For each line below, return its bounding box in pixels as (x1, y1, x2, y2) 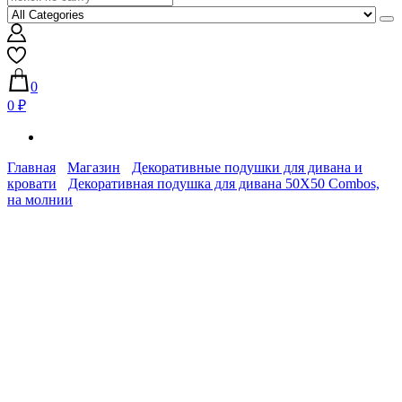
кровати (7, 175, 57, 191)
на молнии (7, 191, 73, 207)
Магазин (67, 159, 120, 175)
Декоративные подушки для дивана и (132, 159, 363, 175)
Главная (7, 159, 56, 175)
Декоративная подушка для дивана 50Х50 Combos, (68, 175, 380, 191)
